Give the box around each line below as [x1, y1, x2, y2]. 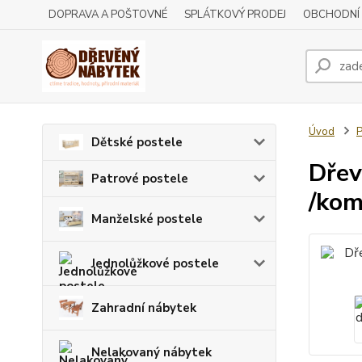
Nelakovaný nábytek [91, 343, 212, 360]
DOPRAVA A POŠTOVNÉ [48, 7, 167, 22]
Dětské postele [91, 133, 183, 150]
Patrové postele [91, 170, 188, 187]
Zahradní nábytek [91, 299, 196, 316]
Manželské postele [91, 210, 203, 227]
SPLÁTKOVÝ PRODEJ [184, 7, 286, 22]
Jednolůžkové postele [91, 255, 219, 271]
